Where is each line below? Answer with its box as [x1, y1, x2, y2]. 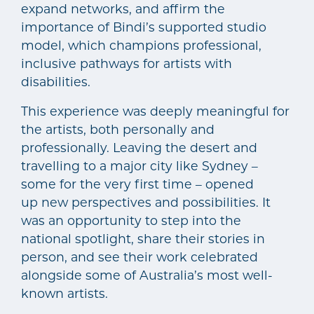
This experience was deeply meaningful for [21, 103, 289, 118]
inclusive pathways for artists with [21, 55, 232, 71]
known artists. [21, 285, 108, 301]
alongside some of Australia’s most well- [21, 267, 273, 282]
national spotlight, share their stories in [21, 231, 265, 246]
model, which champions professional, [21, 37, 261, 53]
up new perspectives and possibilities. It [21, 194, 271, 210]
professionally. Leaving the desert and [21, 139, 257, 155]
